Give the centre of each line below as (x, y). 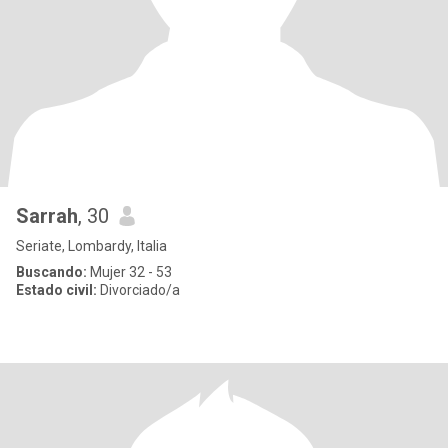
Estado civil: (56, 290)
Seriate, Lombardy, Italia (91, 246)
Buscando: (51, 272)
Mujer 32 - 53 (129, 272)
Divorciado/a (138, 290)
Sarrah (47, 216)
